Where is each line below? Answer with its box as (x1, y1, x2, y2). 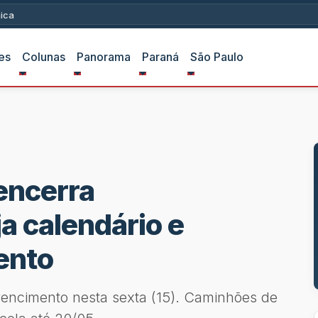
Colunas (21, 50, 65, 64)
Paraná (141, 50, 179, 64)
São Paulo (190, 50, 243, 64)
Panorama (76, 50, 131, 64)
